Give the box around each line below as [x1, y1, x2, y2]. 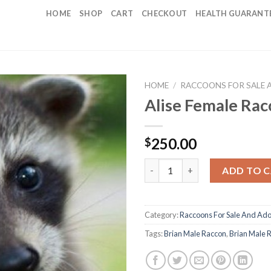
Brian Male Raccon [164, 228, 226, 238]
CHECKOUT [142, 8, 188, 18]
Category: [145, 209, 180, 220]
